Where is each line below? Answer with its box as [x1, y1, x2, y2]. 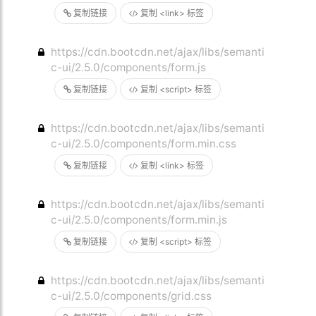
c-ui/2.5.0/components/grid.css [51, 289, 212, 303]
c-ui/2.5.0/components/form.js [51, 61, 207, 74]
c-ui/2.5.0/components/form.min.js [51, 213, 228, 226]
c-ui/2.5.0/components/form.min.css [51, 137, 237, 150]
